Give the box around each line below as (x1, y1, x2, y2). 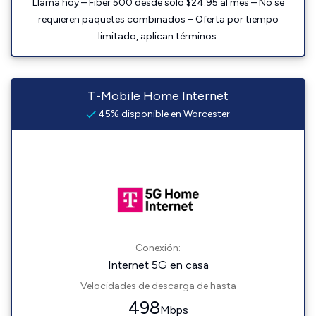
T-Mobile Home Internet (87, 88, 229, 104)
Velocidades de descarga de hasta (80, 280, 236, 292)
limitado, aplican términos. (97, 30, 219, 42)
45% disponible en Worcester (96, 108, 230, 120)
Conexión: (135, 242, 181, 254)
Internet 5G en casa (107, 258, 209, 272)
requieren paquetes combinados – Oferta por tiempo (37, 13, 279, 25)
